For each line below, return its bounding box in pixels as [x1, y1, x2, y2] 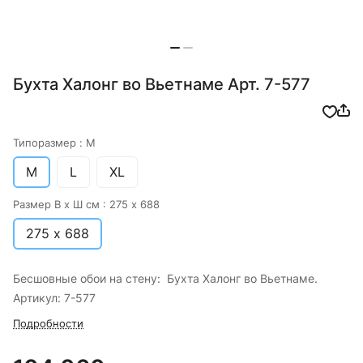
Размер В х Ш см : [13, 198, 109, 211]
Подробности [13, 317, 83, 331]
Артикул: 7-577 [13, 291, 96, 305]
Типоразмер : [13, 136, 86, 150]
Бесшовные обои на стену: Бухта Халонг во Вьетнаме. [13, 271, 318, 286]
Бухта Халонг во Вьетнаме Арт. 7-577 [13, 75, 310, 95]
